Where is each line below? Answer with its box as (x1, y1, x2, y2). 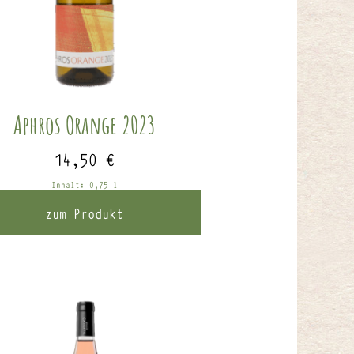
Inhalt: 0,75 (51, 177, 113, 191)
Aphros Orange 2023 (13, 107, 156, 141)
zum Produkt (45, 201, 124, 224)
